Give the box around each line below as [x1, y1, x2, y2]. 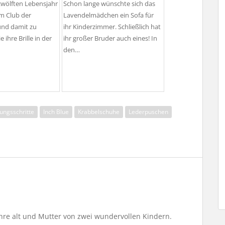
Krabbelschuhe [78, 107, 120, 116]
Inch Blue [43, 107, 69, 116]
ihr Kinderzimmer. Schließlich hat [63, 23, 161, 32]
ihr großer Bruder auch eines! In [63, 34, 157, 43]
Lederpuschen [129, 107, 168, 116]
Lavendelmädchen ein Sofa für [63, 11, 154, 20]
